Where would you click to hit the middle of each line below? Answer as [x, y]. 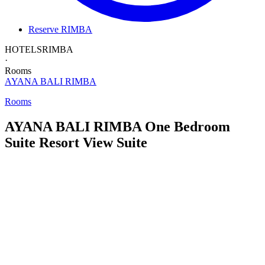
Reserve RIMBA [60, 29]
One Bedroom [188, 126]
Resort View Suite [93, 142]
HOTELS [23, 49]
